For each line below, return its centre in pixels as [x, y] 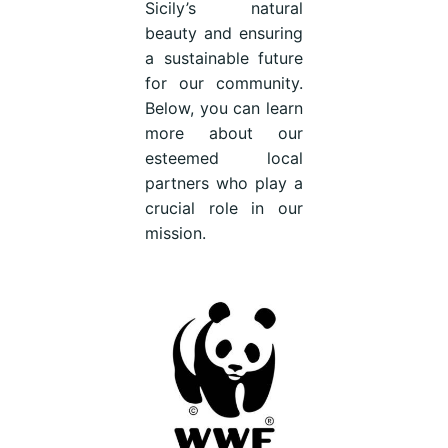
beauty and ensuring [224, 32]
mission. [175, 232]
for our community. [224, 82]
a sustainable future [224, 57]
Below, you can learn [224, 107]
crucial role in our [224, 207]
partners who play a [224, 182]
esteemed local [224, 157]
